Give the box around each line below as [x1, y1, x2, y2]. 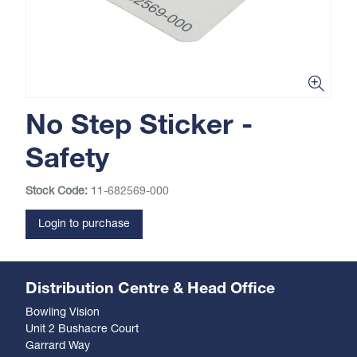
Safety [25, 147, 109, 175]
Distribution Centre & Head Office [25, 281, 275, 297]
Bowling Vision [25, 307, 100, 319]
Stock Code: [25, 186, 88, 198]
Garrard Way [25, 340, 90, 352]
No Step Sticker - [25, 113, 253, 141]
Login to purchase [38, 218, 130, 230]
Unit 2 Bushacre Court [25, 324, 139, 335]
